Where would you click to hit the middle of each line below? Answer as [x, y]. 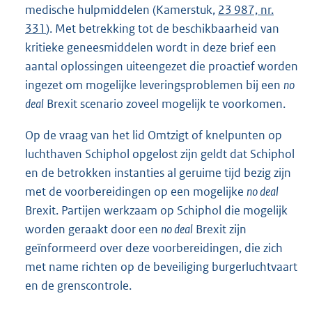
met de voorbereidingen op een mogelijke [136, 192]
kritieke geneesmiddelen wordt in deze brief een [151, 48]
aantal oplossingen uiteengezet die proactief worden [162, 67]
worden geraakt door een [93, 229]
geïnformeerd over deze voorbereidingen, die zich [154, 248]
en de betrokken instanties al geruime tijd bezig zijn [158, 173]
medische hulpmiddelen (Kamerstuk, [122, 10]
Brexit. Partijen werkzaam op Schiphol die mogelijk [156, 211]
